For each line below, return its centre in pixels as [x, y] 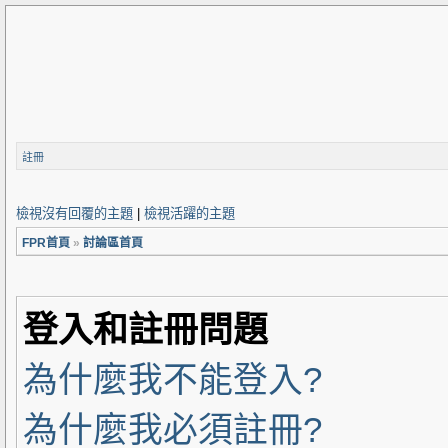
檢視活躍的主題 [189, 213]
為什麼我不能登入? [172, 379]
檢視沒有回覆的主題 [74, 213]
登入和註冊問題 [145, 329]
